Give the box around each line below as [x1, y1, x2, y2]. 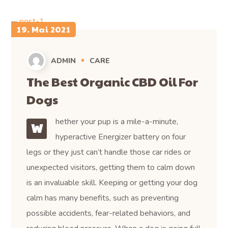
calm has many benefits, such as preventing [26, 192, 179, 204]
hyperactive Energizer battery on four [55, 131, 186, 142]
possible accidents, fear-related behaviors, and [26, 207, 191, 219]
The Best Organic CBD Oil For [26, 72, 198, 90]
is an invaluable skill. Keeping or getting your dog [26, 177, 198, 188]
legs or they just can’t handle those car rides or [26, 146, 191, 158]
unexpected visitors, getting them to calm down [26, 161, 195, 173]
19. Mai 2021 [17, 23, 71, 35]
